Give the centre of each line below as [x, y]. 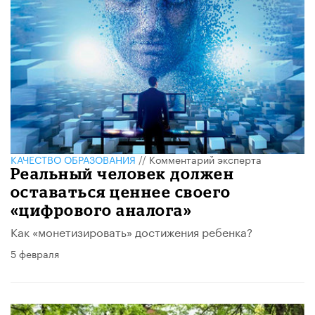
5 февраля [35, 253]
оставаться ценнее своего [121, 191]
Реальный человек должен [123, 173]
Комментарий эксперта [205, 159]
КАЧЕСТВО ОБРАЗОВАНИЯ [73, 159]
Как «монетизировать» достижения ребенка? [131, 231]
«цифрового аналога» [102, 210]
